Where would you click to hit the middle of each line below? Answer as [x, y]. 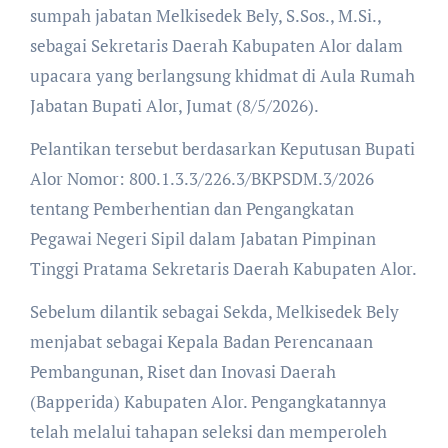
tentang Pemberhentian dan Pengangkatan [191, 209]
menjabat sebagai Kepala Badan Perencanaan [201, 342]
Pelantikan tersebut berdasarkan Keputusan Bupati [222, 149]
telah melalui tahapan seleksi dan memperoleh [208, 432]
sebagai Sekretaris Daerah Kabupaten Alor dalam [216, 46]
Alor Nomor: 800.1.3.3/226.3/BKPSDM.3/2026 [201, 179]
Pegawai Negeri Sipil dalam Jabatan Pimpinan [202, 239]
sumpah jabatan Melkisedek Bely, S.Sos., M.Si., [205, 16]
